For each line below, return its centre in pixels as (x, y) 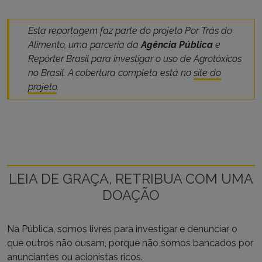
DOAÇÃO (131, 195)
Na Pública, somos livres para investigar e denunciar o (122, 229)
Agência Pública (177, 44)
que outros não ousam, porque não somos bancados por (130, 243)
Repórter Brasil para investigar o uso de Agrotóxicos (135, 58)
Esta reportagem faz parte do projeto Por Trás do (130, 30)
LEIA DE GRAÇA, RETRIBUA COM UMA (131, 178)
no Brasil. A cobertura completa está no (111, 73)
